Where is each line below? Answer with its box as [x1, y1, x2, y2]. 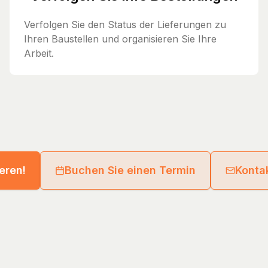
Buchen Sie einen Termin [65, 163, 196, 176]
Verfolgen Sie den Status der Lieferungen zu [24, 18, 226, 31]
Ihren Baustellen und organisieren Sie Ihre [24, 32, 217, 45]
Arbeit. [24, 47, 54, 59]
